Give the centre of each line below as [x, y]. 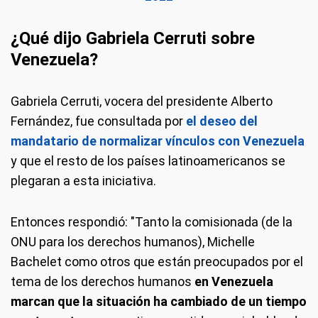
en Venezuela [232, 281]
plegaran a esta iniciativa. [83, 181]
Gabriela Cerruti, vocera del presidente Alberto [142, 101]
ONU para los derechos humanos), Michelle [133, 242]
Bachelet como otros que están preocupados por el [157, 262]
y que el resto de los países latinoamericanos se [148, 161]
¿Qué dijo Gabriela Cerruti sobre [133, 38]
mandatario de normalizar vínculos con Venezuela [158, 141]
